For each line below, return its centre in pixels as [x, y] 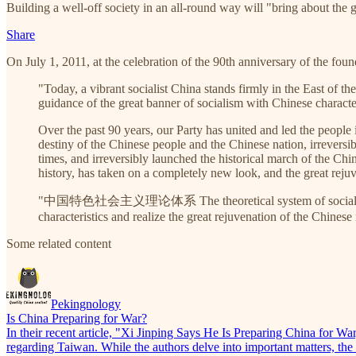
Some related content [59, 243]
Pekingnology [86, 304]
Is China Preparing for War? [77, 318]
